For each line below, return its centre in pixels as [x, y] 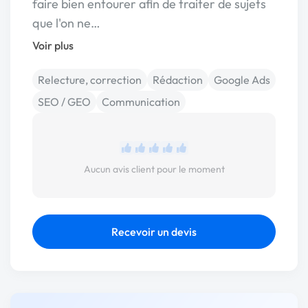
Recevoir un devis [154, 232]
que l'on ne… [66, 23]
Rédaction [178, 80]
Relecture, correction [90, 80]
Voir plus [53, 45]
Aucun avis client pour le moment [154, 169]
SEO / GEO [64, 102]
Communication [141, 102]
